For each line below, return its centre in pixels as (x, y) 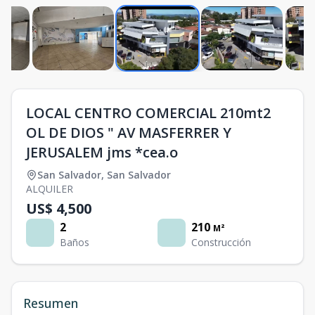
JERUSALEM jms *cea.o (102, 153)
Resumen (51, 303)
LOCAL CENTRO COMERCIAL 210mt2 (148, 113)
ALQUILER (50, 189)
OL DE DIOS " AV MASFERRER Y (129, 133)
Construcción (221, 243)
